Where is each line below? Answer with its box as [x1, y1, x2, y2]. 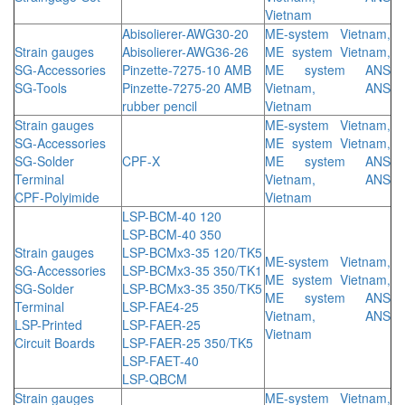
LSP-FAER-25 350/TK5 [122, 333, 253, 352]
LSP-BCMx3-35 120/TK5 [122, 242, 262, 261]
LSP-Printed [14, 315, 82, 334]
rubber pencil [122, 96, 197, 115]
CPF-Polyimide [14, 187, 99, 206]
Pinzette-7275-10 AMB [122, 60, 251, 79]
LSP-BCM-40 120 [122, 206, 221, 225]
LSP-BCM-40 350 [122, 224, 221, 243]
